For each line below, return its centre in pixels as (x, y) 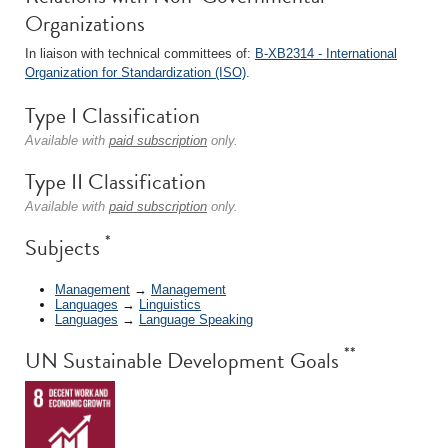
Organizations (85, 23)
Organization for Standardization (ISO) (135, 72)
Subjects (65, 247)
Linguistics (170, 304)
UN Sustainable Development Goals (184, 360)
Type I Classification (112, 115)
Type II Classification (115, 181)
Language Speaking (196, 319)
